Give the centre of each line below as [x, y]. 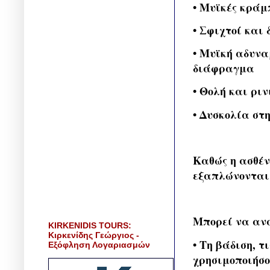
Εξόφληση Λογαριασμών [99, 244]
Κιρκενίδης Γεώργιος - [94, 235]
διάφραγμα [224, 68]
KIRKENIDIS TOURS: [90, 225]
